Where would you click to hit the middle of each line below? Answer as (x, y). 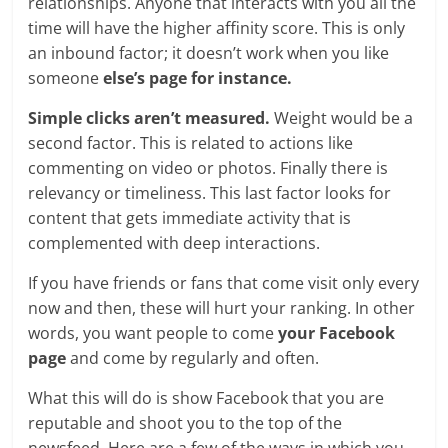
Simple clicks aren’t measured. (149, 118)
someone (64, 78)
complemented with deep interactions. (174, 243)
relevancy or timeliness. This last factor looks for (210, 193)
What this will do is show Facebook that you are (206, 398)
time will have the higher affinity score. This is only (217, 28)
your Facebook (335, 333)
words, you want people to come (151, 333)
